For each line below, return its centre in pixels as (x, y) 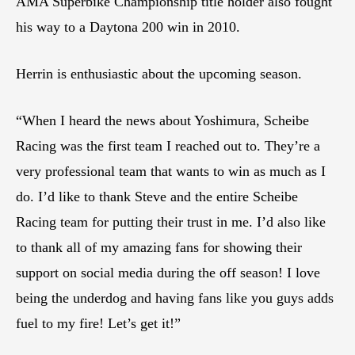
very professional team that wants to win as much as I (171, 171)
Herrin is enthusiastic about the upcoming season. (159, 73)
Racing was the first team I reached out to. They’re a (168, 145)
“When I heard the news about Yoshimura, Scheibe (162, 120)
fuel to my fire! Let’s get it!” (98, 323)
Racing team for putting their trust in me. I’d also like (171, 221)
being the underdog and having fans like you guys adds (175, 298)
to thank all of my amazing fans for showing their (159, 247)
